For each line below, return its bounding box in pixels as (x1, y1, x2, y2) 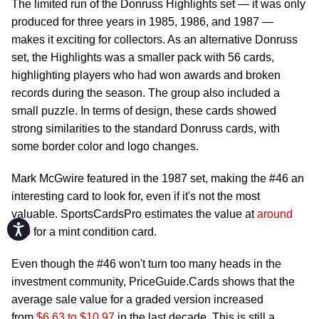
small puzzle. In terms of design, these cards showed (11, 105, 276, 117)
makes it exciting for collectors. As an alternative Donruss (11, 33, 298, 46)
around (257, 208, 293, 220)
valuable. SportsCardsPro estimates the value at (11, 208, 257, 220)
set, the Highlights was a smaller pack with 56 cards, (11, 51, 274, 63)
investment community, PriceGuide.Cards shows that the (11, 276, 295, 288)
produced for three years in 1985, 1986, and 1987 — (11, 16, 273, 28)
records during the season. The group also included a (11, 87, 280, 99)
